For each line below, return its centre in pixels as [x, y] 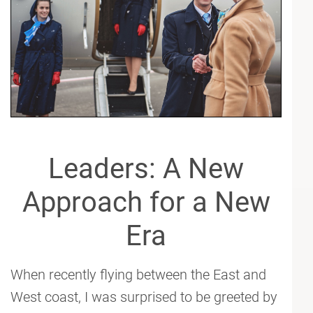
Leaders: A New [146, 169]
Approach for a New [146, 203]
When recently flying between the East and [138, 275]
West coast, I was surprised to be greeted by [144, 297]
